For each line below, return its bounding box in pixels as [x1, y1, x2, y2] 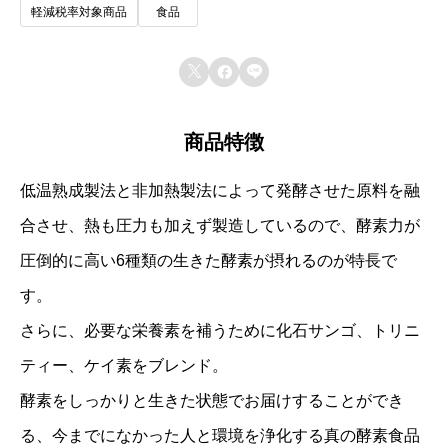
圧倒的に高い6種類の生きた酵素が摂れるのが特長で [20, 251, 397, 269]
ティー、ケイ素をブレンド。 [20, 356, 228, 374]
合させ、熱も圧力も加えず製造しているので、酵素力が [20, 216, 420, 234]
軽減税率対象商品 [31, 4, 127, 19]
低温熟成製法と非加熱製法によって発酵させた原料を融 [20, 181, 420, 199]
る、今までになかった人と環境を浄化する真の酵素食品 [20, 426, 420, 444]
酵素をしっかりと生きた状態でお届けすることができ [20, 391, 404, 409]
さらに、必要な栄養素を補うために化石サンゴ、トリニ [20, 321, 420, 339]
